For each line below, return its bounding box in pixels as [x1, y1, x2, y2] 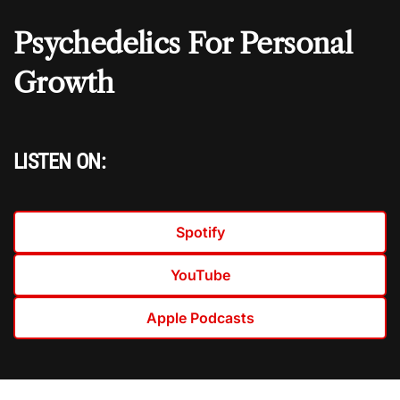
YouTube [170, 266, 230, 285]
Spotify [175, 223, 225, 242]
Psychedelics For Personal [13, 26, 352, 62]
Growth [13, 65, 114, 101]
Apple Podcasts [146, 309, 254, 328]
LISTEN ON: [13, 149, 105, 175]
